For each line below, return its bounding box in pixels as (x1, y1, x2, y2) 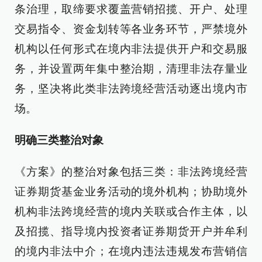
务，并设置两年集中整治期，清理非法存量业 (15, 63, 247, 75)
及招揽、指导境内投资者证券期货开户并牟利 (15, 225, 247, 238)
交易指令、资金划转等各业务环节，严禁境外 (15, 23, 247, 36)
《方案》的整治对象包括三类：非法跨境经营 (15, 166, 247, 178)
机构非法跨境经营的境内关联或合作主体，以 (15, 205, 247, 218)
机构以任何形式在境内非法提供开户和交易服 (15, 43, 247, 56)
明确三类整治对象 (15, 134, 104, 147)
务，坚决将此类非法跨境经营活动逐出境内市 (15, 82, 247, 95)
